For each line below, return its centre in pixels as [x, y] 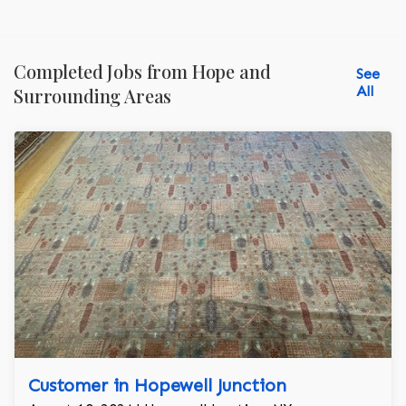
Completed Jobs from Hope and [142, 72]
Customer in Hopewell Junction [157, 386]
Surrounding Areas [93, 96]
